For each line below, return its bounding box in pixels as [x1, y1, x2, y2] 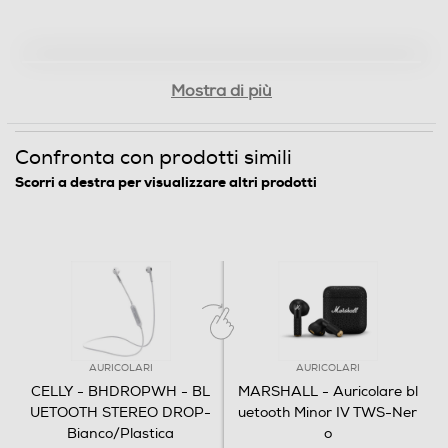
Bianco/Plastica [67, 425, 174, 442]
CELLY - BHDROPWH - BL [31, 383, 210, 400]
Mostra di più [171, 81, 272, 101]
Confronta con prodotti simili [15, 145, 292, 170]
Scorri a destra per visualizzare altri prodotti [15, 173, 317, 191]
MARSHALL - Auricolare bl [237, 383, 418, 400]
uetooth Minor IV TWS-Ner [238, 404, 417, 421]
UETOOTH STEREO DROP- [30, 404, 211, 421]
